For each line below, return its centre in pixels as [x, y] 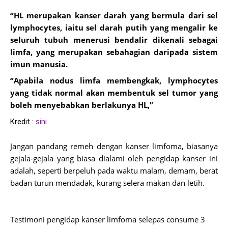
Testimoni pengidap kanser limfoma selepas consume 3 [108, 219]
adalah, [23, 170]
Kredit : [23, 122]
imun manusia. [39, 64]
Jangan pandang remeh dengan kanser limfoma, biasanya [114, 146]
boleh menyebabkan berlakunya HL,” [82, 105]
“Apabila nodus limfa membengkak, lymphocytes [114, 80]
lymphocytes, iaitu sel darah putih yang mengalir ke [114, 27]
